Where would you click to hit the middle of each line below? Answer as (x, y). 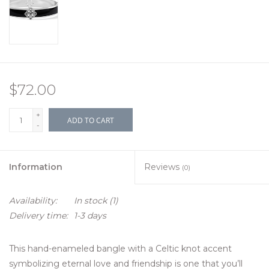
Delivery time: (38, 216)
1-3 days (90, 216)
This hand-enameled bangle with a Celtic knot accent (120, 249)
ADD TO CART (91, 121)
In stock (90, 201)
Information (36, 167)
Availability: (33, 201)
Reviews (163, 167)
